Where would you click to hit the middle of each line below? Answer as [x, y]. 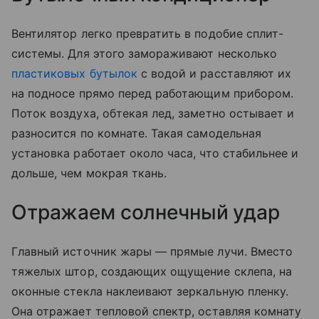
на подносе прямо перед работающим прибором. [153, 93]
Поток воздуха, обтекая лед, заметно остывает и [153, 113]
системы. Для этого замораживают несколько [144, 53]
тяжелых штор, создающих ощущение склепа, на [152, 271]
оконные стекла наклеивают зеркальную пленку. [150, 291]
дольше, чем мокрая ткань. [89, 173]
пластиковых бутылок [74, 73]
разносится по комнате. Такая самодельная [136, 133]
